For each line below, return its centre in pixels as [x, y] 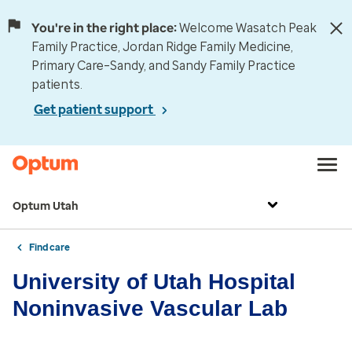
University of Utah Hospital [154, 282]
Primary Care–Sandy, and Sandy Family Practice [163, 66]
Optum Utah [46, 206]
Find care [49, 247]
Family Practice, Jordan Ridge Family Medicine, [162, 47]
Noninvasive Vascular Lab [150, 308]
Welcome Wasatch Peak [248, 28]
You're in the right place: [104, 28]
